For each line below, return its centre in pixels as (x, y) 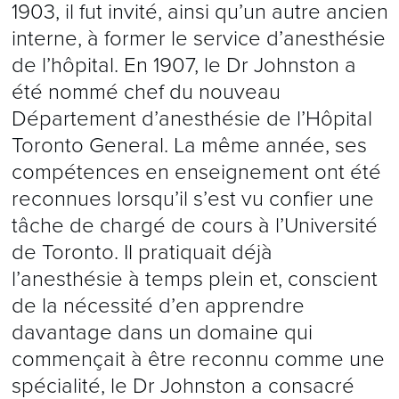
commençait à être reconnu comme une (198, 359)
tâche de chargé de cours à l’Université (194, 226)
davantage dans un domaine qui (162, 333)
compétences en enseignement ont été (196, 172)
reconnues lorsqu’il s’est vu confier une (192, 199)
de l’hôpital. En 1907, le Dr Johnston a (183, 65)
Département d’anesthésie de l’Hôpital (191, 119)
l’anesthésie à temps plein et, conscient (194, 279)
